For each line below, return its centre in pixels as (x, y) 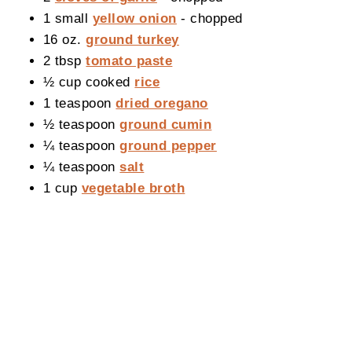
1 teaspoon (79, 103)
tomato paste (129, 61)
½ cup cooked (89, 82)
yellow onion (134, 18)
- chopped (209, 18)
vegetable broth (133, 188)
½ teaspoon (81, 125)
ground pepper (168, 146)
